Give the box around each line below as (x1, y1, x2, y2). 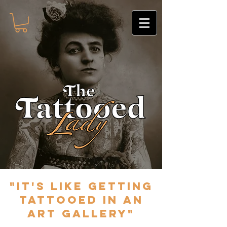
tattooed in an (19, 193, 143, 207)
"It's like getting (9, 179, 153, 193)
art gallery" (27, 207, 135, 220)
